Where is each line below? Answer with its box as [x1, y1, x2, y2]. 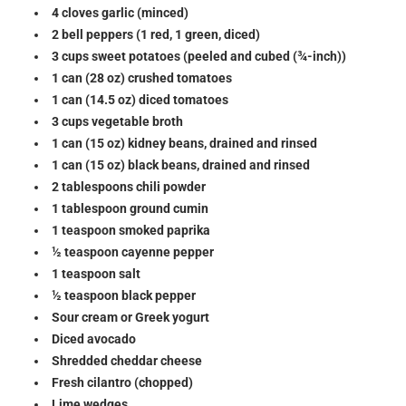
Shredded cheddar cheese [52, 353, 203, 368]
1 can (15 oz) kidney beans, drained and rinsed [52, 135, 318, 150]
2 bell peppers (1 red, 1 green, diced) [52, 26, 261, 42]
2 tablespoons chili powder [52, 179, 207, 194]
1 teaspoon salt [52, 266, 141, 281]
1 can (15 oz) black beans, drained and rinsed [52, 157, 311, 172]
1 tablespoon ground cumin [52, 200, 209, 216]
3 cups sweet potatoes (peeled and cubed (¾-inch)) [52, 48, 347, 63]
